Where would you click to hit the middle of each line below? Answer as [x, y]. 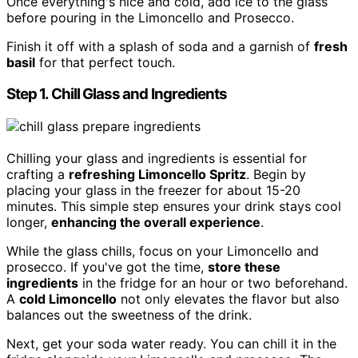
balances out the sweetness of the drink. [129, 315]
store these [244, 267]
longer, [29, 223]
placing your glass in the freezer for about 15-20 [153, 191]
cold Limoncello [68, 299]
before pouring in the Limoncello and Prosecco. [150, 17]
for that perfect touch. [105, 62]
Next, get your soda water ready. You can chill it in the [171, 344]
